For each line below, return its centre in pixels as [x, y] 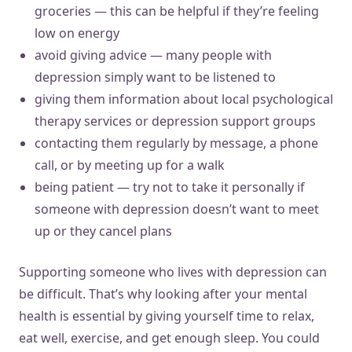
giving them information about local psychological [184, 99]
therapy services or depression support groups [177, 121]
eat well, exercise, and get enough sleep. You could [169, 337]
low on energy [77, 33]
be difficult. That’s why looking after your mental [163, 293]
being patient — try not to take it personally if [170, 187]
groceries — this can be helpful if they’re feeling [177, 11]
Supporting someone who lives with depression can [173, 271]
